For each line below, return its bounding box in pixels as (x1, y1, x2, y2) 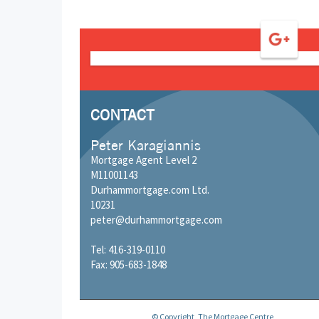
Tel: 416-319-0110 (90, 242, 165, 256)
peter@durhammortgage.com (90, 212, 222, 226)
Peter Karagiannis (90, 135, 201, 154)
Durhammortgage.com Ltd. (90, 182, 209, 197)
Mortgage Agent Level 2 (90, 152, 197, 167)
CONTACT (90, 105, 155, 124)
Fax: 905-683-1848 (90, 257, 167, 271)
